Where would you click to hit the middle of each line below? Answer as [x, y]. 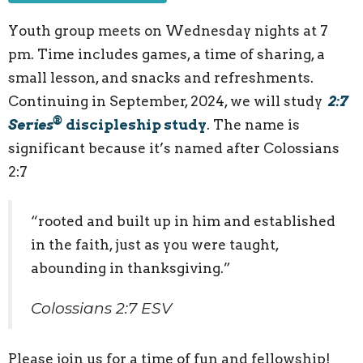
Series [30, 125]
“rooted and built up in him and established [183, 221]
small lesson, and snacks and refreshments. [161, 78]
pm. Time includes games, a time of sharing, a [167, 55]
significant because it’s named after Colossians [174, 149]
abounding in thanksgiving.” [131, 268]
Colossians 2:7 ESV [101, 308]
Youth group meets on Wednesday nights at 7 [168, 31]
